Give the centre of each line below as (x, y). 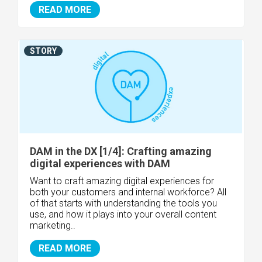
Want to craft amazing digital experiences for (122, 181)
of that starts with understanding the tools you (123, 203)
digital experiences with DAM (100, 163)
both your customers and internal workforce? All (128, 192)
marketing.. (53, 225)
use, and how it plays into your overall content (123, 214)
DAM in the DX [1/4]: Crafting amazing (121, 151)
